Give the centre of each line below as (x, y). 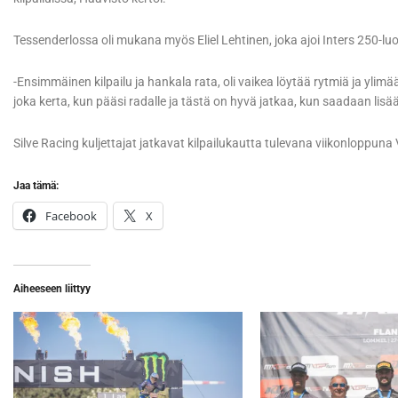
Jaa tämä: (36, 185)
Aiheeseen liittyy (52, 288)
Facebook (71, 215)
